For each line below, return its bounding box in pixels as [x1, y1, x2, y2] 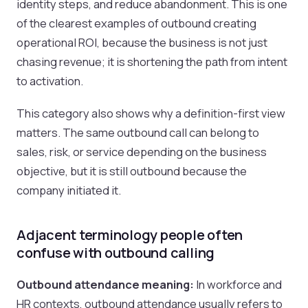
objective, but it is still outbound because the [16, 163, 247, 179]
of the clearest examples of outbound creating [16, 15, 256, 32]
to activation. [16, 73, 83, 89]
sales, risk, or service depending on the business [16, 144, 267, 160]
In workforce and [194, 276, 282, 293]
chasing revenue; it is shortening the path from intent [16, 54, 287, 70]
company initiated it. [16, 182, 121, 199]
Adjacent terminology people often [16, 225, 243, 245]
